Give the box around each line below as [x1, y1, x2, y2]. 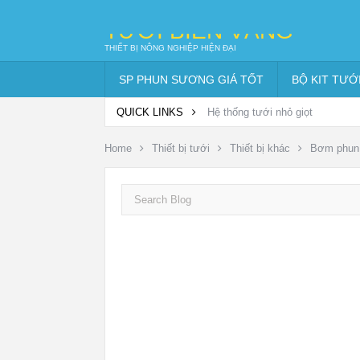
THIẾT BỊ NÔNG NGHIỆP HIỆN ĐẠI [104, 43, 236, 52]
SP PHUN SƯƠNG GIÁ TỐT [119, 73, 264, 86]
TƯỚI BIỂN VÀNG [104, 18, 293, 43]
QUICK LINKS [117, 106, 186, 118]
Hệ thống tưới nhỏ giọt [207, 106, 313, 118]
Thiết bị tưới [152, 142, 210, 154]
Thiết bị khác [230, 142, 290, 154]
